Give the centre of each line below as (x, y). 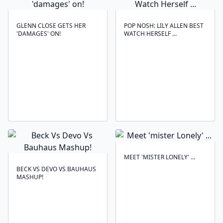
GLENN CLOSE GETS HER (51, 26)
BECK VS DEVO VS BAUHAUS (56, 169)
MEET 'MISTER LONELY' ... (160, 157)
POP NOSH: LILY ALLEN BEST (164, 26)
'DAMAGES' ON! (39, 34)
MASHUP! (30, 177)
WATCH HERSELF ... (150, 34)
